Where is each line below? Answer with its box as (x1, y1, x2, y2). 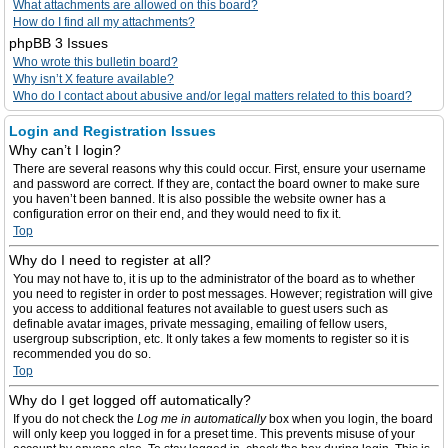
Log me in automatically (137, 412, 266, 426)
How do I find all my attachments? (13, 15, 195, 29)
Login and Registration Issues (9, 123, 216, 139)
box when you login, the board (266, 412, 433, 426)
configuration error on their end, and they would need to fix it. (13, 207, 341, 221)
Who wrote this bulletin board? (13, 55, 178, 69)
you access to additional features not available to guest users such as (13, 302, 388, 316)
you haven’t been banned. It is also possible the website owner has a (13, 192, 386, 206)
